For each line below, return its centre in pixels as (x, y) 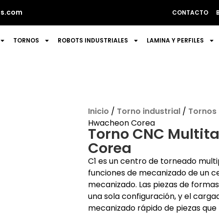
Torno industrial (148, 111)
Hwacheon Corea (121, 123)
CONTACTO (190, 12)
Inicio (98, 111)
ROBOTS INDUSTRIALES (93, 40)
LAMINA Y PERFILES (175, 40)
